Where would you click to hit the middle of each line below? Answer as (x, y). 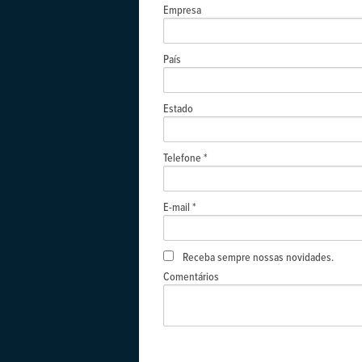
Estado (178, 108)
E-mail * (180, 207)
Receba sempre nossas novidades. (258, 257)
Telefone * (185, 158)
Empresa (182, 10)
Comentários (191, 276)
